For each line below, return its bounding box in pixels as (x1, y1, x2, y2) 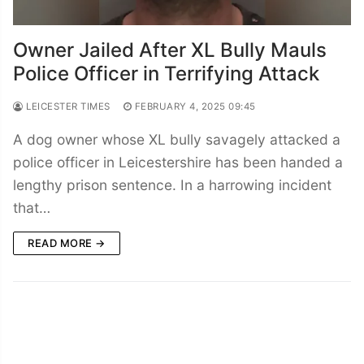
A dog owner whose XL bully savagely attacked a (13, 130, 340, 148)
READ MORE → (28, 236, 106, 249)
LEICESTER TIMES (23, 100, 110, 112)
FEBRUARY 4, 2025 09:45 (134, 100, 256, 112)
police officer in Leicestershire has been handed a (13, 153, 343, 171)
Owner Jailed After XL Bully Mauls (13, 37, 327, 62)
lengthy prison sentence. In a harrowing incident (13, 175, 331, 193)
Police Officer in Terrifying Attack (13, 61, 319, 85)
